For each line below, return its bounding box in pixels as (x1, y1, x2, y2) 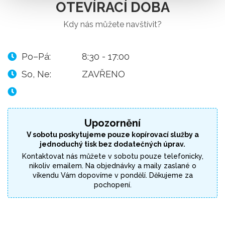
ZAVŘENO (82, 69, 125, 79)
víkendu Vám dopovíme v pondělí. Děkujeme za (32, 171, 193, 179)
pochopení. (93, 181, 132, 189)
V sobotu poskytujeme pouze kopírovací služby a (26, 131, 199, 139)
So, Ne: (22, 69, 51, 79)
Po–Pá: (22, 51, 51, 62)
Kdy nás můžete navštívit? (63, 20, 162, 29)
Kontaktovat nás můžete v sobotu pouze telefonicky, (22, 152, 203, 160)
